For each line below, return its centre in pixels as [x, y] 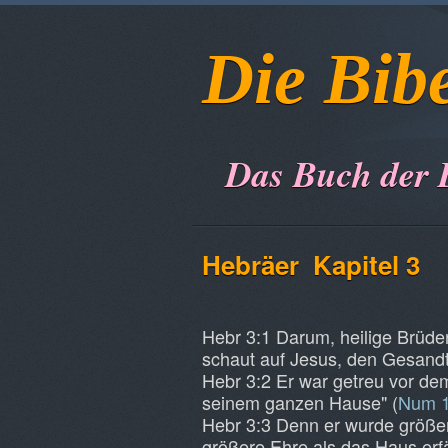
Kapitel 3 [363, 264]
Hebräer [254, 264]
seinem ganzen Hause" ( [300, 402]
